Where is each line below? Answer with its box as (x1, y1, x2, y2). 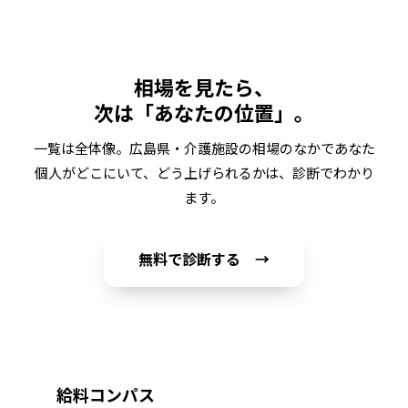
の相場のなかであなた (238, 138, 375, 158)
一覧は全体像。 (33, 138, 129, 158)
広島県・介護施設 (128, 138, 239, 158)
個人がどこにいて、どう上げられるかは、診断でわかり (34, 162, 374, 182)
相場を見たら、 (134, 71, 274, 101)
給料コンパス (56, 382, 155, 406)
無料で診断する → (138, 247, 270, 270)
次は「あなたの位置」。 (94, 97, 314, 127)
